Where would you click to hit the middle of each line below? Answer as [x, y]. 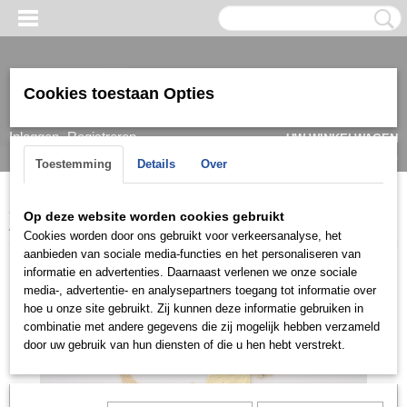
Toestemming [74, 164]
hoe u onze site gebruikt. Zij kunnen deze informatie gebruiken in [194, 308]
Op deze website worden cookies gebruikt [154, 216]
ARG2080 [37, 226]
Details [156, 164]
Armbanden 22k [323, 209]
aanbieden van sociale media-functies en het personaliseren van [192, 254]
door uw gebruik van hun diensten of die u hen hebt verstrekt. [184, 345]
